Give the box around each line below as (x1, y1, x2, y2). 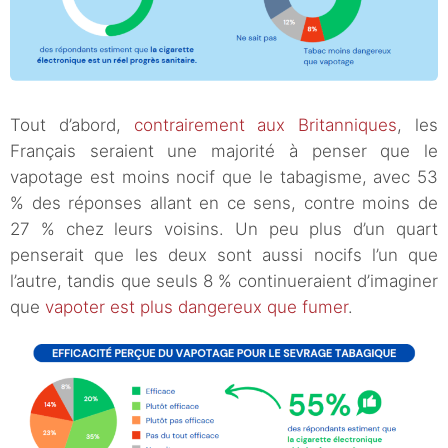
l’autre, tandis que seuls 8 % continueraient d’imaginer (10, 270, 438, 291)
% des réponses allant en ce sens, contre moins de (10, 192, 438, 213)
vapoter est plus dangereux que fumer (45, 296, 348, 317)
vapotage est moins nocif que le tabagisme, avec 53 (10, 166, 438, 187)
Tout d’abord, (10, 114, 134, 135)
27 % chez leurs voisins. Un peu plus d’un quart (10, 218, 438, 239)
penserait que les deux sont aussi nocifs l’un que (10, 244, 438, 265)
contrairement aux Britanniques (133, 114, 398, 135)
